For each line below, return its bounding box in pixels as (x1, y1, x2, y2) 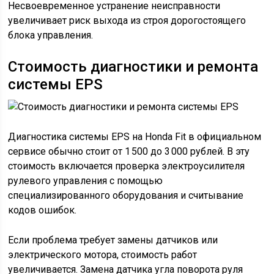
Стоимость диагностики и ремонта (8, 58, 259, 75)
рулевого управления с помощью (8, 175, 163, 187)
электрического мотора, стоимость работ (8, 249, 198, 261)
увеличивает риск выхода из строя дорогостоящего (8, 15, 246, 26)
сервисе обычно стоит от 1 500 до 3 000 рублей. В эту (8, 146, 250, 157)
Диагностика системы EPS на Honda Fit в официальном (8, 131, 262, 143)
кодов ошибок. (8, 204, 77, 216)
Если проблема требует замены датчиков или (8, 234, 218, 246)
